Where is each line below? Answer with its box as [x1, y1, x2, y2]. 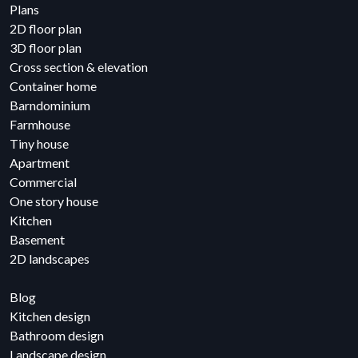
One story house [10, 193, 98, 209]
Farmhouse [10, 117, 70, 133]
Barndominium [10, 97, 90, 113]
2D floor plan [10, 21, 82, 37]
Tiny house [10, 136, 69, 152]
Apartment [10, 155, 70, 171]
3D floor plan [10, 40, 82, 56]
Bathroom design [10, 328, 104, 344]
